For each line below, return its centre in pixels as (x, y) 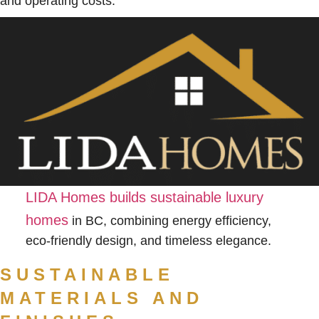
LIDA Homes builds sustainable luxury (144, 198)
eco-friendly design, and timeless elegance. (148, 241)
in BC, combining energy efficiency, (169, 221)
